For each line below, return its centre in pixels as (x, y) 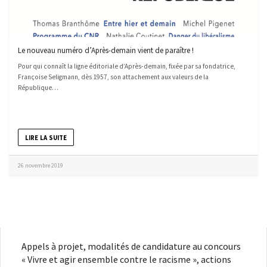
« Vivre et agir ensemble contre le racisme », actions (126, 260)
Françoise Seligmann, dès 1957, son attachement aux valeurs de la (113, 77)
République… (38, 88)
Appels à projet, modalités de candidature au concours (131, 246)
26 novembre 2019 (41, 166)
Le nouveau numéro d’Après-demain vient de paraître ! (106, 51)
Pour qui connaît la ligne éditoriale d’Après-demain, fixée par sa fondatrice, (127, 66)
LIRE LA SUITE (46, 137)
